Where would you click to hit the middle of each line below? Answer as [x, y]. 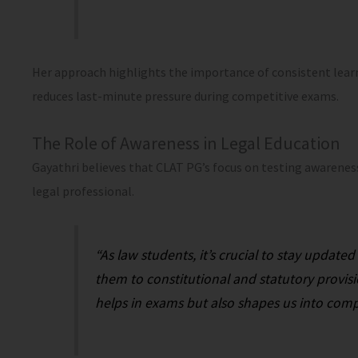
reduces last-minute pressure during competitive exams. [185, 96]
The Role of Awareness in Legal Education [186, 143]
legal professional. [83, 191]
